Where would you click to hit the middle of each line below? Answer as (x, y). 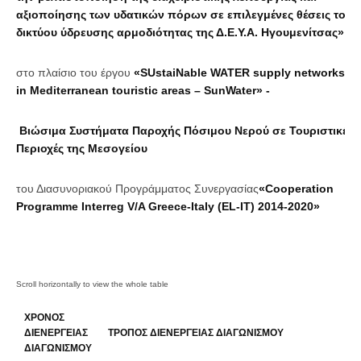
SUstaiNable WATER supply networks (243, 73)
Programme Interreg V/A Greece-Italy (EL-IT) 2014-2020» (168, 206)
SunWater (230, 90)
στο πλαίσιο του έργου (73, 73)
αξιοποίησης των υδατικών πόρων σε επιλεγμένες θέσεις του (184, 15)
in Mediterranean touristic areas (104, 90)
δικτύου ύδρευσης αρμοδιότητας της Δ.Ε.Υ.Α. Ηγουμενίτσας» (180, 32)
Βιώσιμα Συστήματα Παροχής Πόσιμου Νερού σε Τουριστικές (186, 131)
